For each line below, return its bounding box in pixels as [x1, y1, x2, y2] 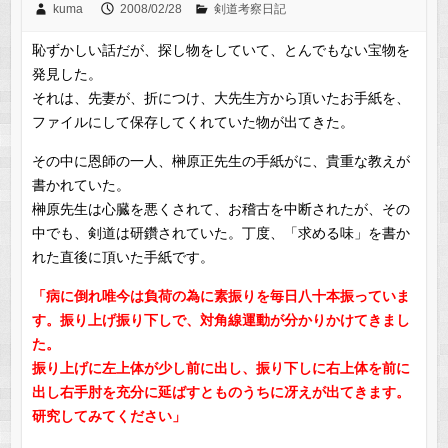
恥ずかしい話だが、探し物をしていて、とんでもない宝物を [31, 41, 410, 58]
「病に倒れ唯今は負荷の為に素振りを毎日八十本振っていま [31, 287, 410, 304]
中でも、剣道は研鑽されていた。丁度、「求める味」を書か [31, 224, 410, 241]
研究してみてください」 [31, 407, 186, 424]
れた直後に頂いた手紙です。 [31, 248, 214, 265]
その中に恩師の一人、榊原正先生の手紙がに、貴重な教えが [31, 152, 410, 169]
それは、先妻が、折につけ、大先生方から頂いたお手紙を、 [31, 89, 410, 106]
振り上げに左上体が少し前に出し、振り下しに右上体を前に [31, 359, 410, 376]
